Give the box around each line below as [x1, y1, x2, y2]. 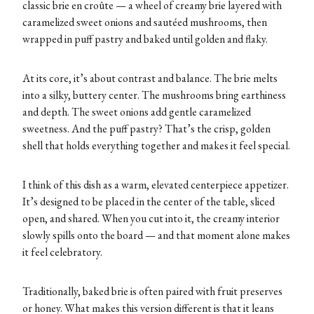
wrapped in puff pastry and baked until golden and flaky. [22, 32, 268, 47]
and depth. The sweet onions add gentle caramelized [22, 104, 251, 120]
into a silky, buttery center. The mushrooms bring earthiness [22, 88, 286, 103]
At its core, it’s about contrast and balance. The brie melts [22, 71, 278, 86]
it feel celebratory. [22, 245, 102, 260]
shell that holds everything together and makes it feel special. [22, 138, 290, 153]
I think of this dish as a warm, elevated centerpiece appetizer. [22, 177, 289, 193]
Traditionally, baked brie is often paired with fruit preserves [22, 284, 282, 299]
